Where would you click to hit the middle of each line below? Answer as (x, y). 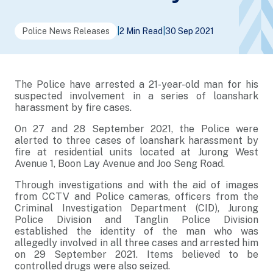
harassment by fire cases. (73, 108)
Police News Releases (66, 31)
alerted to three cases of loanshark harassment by (136, 140)
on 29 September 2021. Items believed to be (136, 254)
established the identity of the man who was (136, 231)
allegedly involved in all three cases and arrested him (136, 243)
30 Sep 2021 (190, 31)
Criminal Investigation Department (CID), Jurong (136, 208)
